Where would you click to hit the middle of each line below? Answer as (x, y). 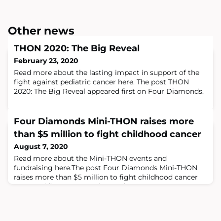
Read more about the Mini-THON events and (90, 159)
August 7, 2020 (41, 147)
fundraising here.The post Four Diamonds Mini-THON (106, 168)
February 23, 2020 (46, 61)
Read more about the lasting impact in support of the (107, 73)
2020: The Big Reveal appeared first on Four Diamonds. (109, 92)
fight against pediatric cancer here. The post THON (101, 82)
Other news (41, 31)
